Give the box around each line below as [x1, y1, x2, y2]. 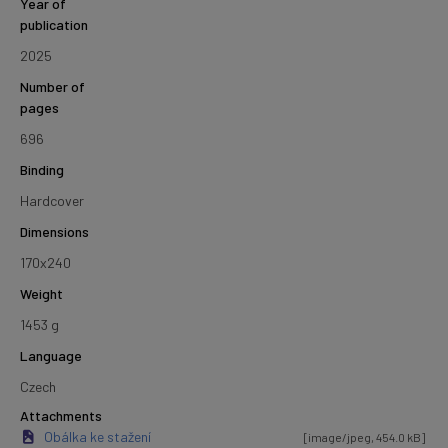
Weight [20, 285, 63, 303]
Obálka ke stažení [43, 427, 151, 445]
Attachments [20, 406, 102, 424]
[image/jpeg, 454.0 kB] [304, 429, 426, 444]
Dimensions [20, 223, 89, 241]
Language [20, 347, 82, 365]
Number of [20, 78, 85, 96]
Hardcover [20, 192, 84, 210]
